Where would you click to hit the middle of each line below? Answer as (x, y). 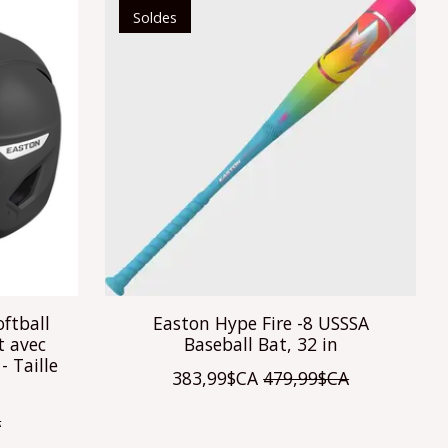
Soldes (154, 16)
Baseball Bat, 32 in (260, 343)
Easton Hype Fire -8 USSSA (260, 322)
